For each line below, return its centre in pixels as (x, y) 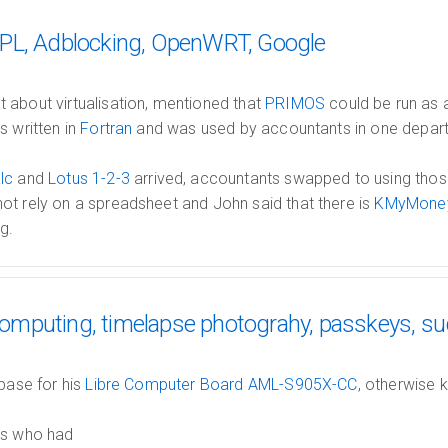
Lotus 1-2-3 (89, 178)
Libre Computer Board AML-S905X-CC (221, 384)
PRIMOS (295, 103)
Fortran (106, 128)
